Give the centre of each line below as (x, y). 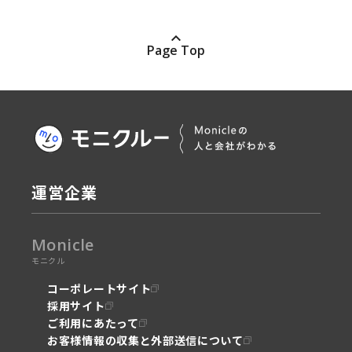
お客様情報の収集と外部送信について (145, 340)
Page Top (176, 51)
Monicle (63, 244)
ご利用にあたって (93, 323)
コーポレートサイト (99, 288)
